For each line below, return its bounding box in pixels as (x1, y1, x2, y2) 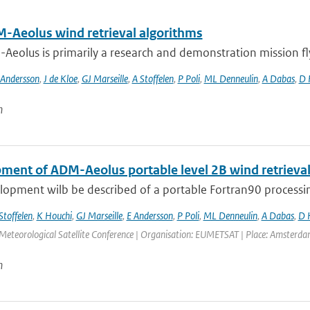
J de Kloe (43, 72, 77, 85)
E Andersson (126, 209, 173, 222)
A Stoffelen (131, 72, 174, 85)
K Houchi (36, 209, 72, 222)
